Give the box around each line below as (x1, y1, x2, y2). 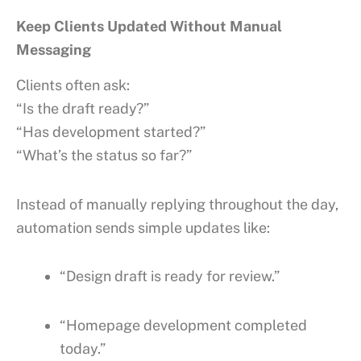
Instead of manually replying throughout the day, (16, 195, 338, 213)
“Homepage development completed (60, 316, 307, 334)
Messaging (16, 40, 91, 58)
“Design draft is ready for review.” (60, 268, 280, 284)
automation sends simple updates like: (16, 218, 270, 236)
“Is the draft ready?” (16, 100, 149, 117)
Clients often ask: (16, 77, 130, 93)
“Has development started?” (16, 123, 205, 140)
